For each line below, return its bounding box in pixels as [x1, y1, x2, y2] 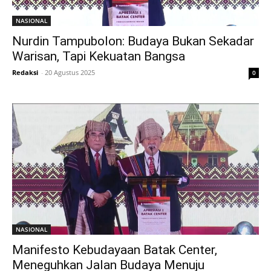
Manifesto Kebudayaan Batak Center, [12, 243, 217, 258]
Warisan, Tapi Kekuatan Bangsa [12, 48, 185, 64]
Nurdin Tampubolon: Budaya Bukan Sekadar [12, 33, 254, 48]
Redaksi [12, 67, 38, 77]
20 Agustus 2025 [45, 67, 95, 77]
